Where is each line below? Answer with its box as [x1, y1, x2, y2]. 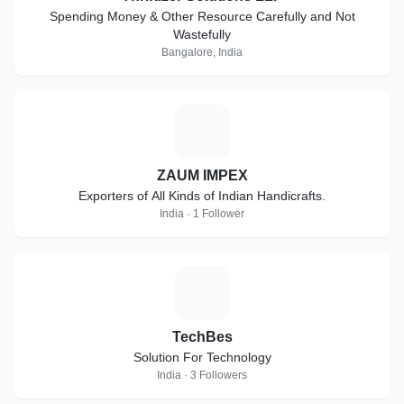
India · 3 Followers [157, 369, 247, 381]
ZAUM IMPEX [156, 168, 248, 183]
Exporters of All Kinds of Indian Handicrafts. [151, 188, 326, 203]
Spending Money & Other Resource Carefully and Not [49, 9, 355, 23]
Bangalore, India [161, 46, 243, 59]
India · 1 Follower [160, 207, 244, 220]
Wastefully [173, 27, 231, 41]
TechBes [171, 329, 233, 344]
